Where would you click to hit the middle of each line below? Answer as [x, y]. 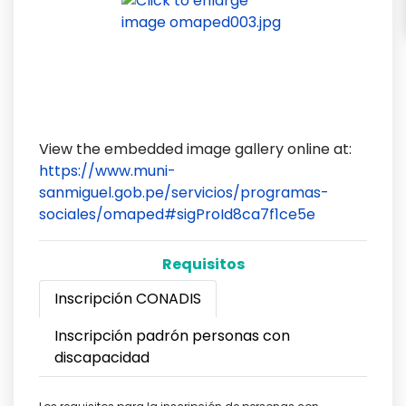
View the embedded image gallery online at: [195, 149]
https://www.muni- [107, 170]
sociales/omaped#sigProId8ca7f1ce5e [177, 214]
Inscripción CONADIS [127, 298]
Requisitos [203, 264]
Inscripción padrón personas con [172, 335]
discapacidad [101, 357]
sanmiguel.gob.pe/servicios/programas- [184, 192]
